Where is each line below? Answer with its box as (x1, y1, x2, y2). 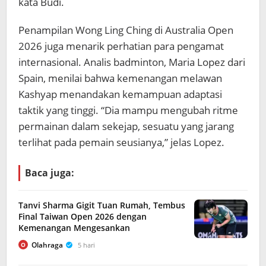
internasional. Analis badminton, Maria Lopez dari (18, 55, 245, 69)
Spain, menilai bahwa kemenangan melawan (18, 71, 222, 85)
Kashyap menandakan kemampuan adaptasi (18, 87, 222, 101)
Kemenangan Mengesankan (18, 221, 130, 233)
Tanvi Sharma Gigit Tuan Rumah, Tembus (18, 199, 185, 211)
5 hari (78, 240, 95, 249)
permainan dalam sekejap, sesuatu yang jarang (18, 119, 234, 133)
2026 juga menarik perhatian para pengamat (18, 39, 224, 53)
